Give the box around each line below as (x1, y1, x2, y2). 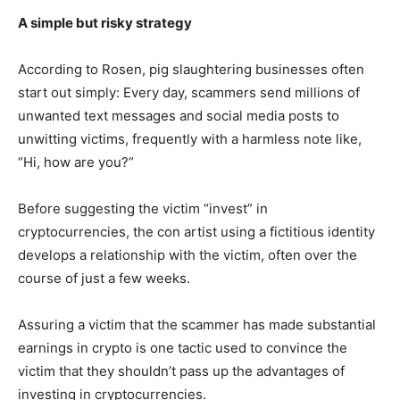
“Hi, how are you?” (18, 154, 134, 171)
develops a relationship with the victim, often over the (18, 246, 357, 264)
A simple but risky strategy (18, 14, 192, 32)
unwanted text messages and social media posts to (18, 107, 339, 125)
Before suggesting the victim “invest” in (18, 200, 268, 218)
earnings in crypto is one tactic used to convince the (18, 339, 347, 357)
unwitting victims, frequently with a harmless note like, (18, 130, 362, 148)
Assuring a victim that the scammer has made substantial (18, 316, 376, 334)
